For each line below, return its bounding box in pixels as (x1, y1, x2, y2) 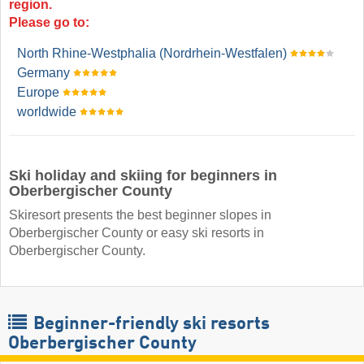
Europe (17, 85, 59, 100)
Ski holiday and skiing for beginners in (9, 167, 277, 184)
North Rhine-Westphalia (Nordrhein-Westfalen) (17, 46, 287, 61)
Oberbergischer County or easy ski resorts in (9, 225, 264, 240)
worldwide (17, 105, 76, 119)
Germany (17, 66, 70, 80)
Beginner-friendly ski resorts (29, 314, 270, 333)
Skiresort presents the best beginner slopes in (9, 207, 271, 222)
